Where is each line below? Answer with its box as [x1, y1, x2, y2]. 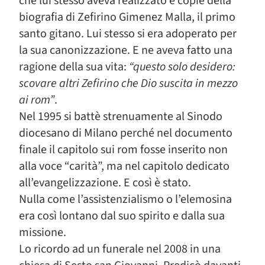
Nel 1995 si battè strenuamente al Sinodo [19, 108, 222, 125]
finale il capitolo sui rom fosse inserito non [19, 141, 228, 158]
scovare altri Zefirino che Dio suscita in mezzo [19, 75, 238, 92]
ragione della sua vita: [19, 59, 129, 75]
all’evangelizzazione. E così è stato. [19, 174, 191, 191]
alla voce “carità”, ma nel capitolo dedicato [19, 158, 230, 174]
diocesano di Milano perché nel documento [19, 125, 232, 141]
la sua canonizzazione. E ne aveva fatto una [19, 42, 232, 59]
